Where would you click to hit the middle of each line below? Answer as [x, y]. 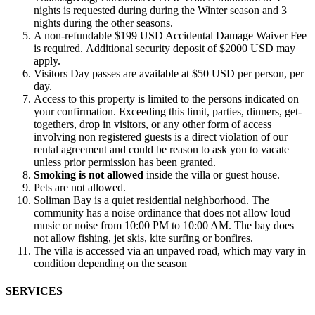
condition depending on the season [110, 264]
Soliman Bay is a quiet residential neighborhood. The [152, 200]
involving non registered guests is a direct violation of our [161, 137]
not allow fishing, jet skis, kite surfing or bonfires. [143, 238]
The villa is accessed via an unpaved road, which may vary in [170, 251]
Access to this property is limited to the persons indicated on [166, 99]
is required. [60, 49]
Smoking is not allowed [89, 175]
